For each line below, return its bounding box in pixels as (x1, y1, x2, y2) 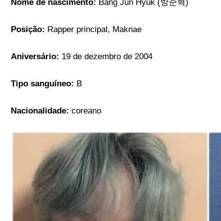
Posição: (11, 25, 45, 35)
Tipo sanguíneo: (11, 79, 74, 89)
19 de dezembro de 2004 (59, 52, 153, 62)
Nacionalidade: (11, 106, 72, 116)
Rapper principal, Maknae (45, 25, 142, 35)
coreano (72, 106, 102, 116)
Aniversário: (11, 52, 60, 62)
